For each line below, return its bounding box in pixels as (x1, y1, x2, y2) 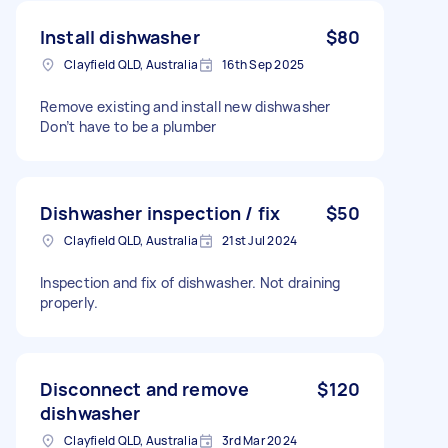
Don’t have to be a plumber (40, 116, 217, 136)
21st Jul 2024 (222, 231, 298, 249)
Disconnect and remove (40, 376, 250, 401)
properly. (40, 292, 99, 312)
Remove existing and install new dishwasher (40, 96, 331, 116)
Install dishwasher (40, 24, 200, 49)
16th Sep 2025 (222, 55, 305, 73)
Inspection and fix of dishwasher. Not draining (40, 272, 341, 292)
